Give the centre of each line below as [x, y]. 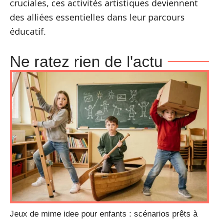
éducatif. [28, 31]
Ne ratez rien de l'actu [86, 61]
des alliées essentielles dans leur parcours [97, 17]
